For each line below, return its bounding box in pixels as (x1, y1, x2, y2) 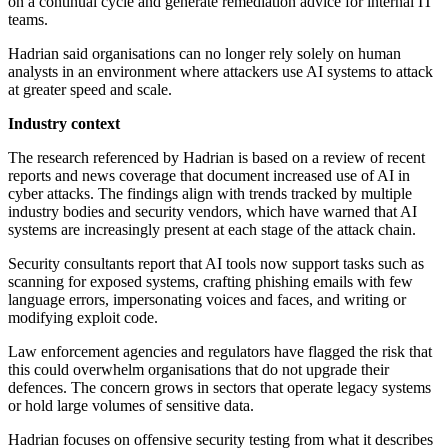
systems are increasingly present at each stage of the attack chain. (8, 221, 416, 239)
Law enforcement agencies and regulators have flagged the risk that (8, 343, 432, 361)
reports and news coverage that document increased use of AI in (8, 167, 410, 185)
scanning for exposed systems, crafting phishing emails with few (8, 273, 413, 291)
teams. (8, 11, 48, 29)
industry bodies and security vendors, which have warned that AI (8, 203, 417, 221)
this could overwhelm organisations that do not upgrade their (8, 361, 389, 379)
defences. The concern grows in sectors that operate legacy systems (8, 379, 431, 397)
